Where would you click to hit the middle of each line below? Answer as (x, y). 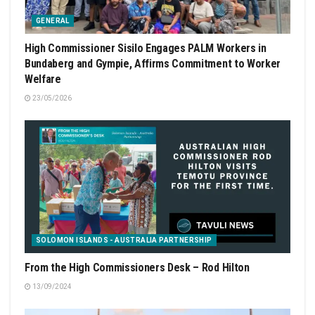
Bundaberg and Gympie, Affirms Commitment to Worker (153, 64)
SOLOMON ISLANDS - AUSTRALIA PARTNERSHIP (124, 240)
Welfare (43, 79)
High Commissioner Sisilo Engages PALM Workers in (146, 49)
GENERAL (53, 21)
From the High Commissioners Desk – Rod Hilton (137, 268)
